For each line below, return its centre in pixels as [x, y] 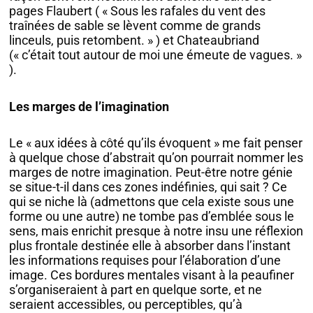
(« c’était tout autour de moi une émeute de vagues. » [156, 55]
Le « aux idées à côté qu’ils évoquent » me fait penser [156, 143]
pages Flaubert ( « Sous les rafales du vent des [138, 11]
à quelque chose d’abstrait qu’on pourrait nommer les [156, 158]
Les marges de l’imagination [89, 106]
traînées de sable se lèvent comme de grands [135, 26]
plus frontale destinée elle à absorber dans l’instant [150, 246]
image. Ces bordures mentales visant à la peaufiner [152, 275]
